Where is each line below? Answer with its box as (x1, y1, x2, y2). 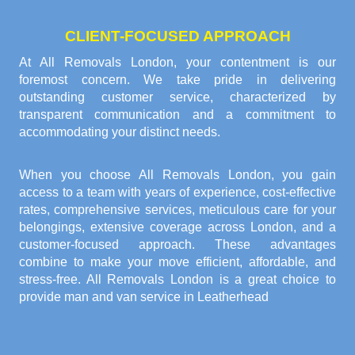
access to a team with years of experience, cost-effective (19, 185, 336, 199)
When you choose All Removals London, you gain (19, 167, 336, 181)
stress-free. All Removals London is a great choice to (19, 272, 336, 286)
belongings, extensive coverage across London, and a (19, 219, 336, 234)
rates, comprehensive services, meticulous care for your (19, 202, 336, 216)
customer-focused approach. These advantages (19, 237, 336, 251)
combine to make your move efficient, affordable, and (19, 254, 336, 269)
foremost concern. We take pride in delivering (19, 72, 336, 86)
